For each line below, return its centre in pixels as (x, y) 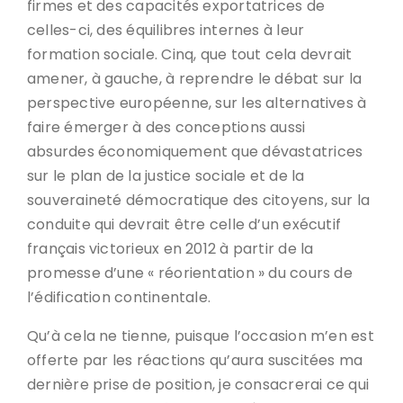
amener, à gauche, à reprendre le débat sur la (195, 79)
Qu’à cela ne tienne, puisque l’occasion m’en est (201, 336)
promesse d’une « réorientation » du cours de (190, 273)
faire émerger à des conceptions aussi (166, 127)
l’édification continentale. (119, 297)
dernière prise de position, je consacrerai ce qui (198, 385)
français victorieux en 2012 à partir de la (170, 249)
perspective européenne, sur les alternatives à (197, 103)
